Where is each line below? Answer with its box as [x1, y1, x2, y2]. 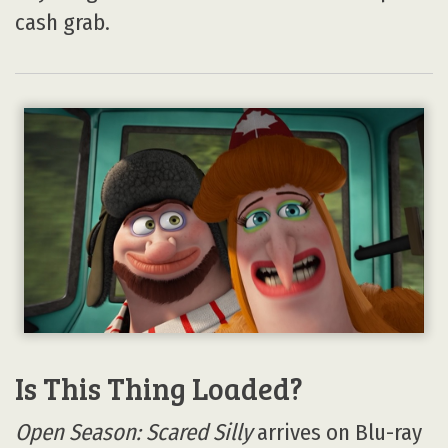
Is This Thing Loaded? [15, 367, 303, 408]
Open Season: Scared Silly [15, 418, 252, 446]
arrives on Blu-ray [252, 418, 422, 446]
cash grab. [15, 8, 110, 36]
